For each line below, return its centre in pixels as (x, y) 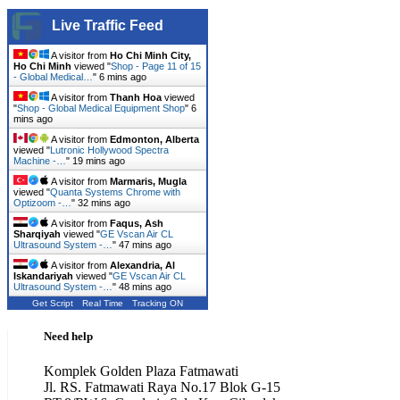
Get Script (53, 303)
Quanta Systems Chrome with (115, 192)
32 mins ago (104, 202)
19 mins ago (99, 160)
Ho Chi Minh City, (150, 55)
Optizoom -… (42, 202)
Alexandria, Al (142, 265)
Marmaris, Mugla (148, 181)
